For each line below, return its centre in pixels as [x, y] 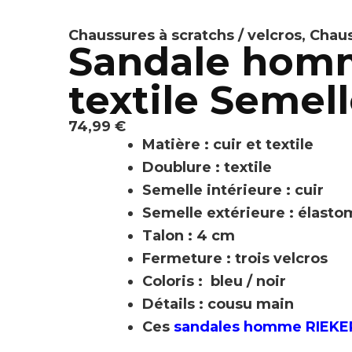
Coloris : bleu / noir [214, 281]
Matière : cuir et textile [228, 144]
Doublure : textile [207, 167]
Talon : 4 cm [189, 235]
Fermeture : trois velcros [235, 258]
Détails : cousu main [218, 304]
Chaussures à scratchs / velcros [185, 35]
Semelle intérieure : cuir [233, 190]
